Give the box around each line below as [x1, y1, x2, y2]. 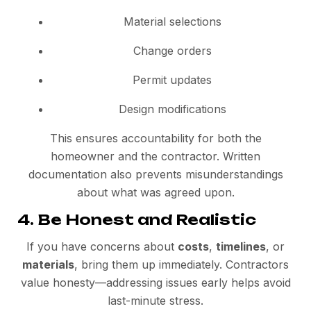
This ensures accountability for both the [49, 131, 262, 146]
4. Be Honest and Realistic [17, 210, 256, 229]
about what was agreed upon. [76, 185, 235, 200]
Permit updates [133, 73, 212, 87]
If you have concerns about [26, 239, 178, 254]
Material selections [123, 15, 221, 29]
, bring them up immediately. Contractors [74, 258, 289, 272]
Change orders [133, 44, 212, 58]
